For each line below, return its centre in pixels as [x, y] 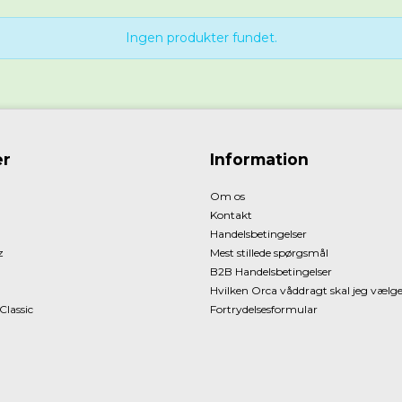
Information [259, 160]
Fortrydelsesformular [264, 310]
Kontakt [231, 215]
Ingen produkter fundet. [201, 38]
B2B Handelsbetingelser [271, 272]
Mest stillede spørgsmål [269, 253]
